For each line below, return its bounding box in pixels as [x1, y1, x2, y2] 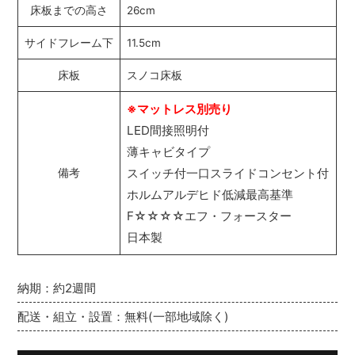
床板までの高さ [30, 4, 109, 17]
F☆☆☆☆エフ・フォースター [127, 208, 292, 224]
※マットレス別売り [127, 101, 233, 117]
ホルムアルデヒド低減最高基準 [127, 187, 294, 203]
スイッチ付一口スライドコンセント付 [127, 166, 330, 181]
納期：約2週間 [17, 281, 97, 296]
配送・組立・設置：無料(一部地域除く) [17, 309, 230, 325]
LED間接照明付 [127, 123, 210, 139]
